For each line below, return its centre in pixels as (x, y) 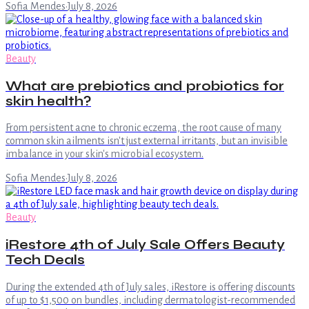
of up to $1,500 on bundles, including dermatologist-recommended (150, 300)
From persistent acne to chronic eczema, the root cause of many (143, 128)
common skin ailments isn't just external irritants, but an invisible (147, 141)
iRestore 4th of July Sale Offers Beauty (145, 245)
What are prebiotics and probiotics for (145, 86)
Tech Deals (45, 260)
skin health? (48, 101)
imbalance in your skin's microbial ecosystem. (104, 154)
